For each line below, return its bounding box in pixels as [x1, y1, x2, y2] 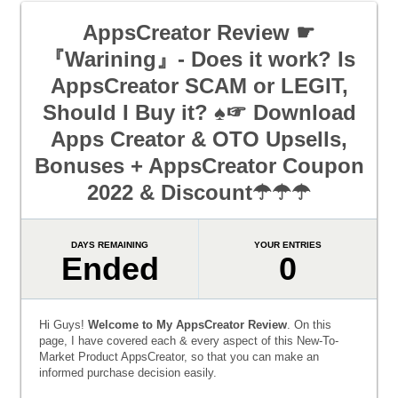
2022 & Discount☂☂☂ [87, 180, 311, 204]
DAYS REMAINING [71, 240, 149, 250]
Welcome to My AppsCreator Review [88, 318, 287, 331]
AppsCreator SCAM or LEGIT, [50, 74, 348, 98]
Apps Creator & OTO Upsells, [51, 127, 347, 151]
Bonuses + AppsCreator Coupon [34, 154, 364, 178]
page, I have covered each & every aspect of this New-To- [39, 334, 338, 347]
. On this [287, 318, 331, 331]
